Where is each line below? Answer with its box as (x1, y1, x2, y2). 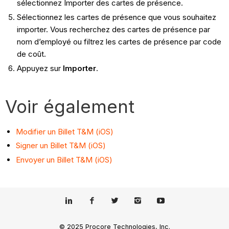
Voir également (5, 95, 135, 117)
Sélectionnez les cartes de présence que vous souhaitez (16, 12, 216, 22)
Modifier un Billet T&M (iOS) (16, 126, 114, 136)
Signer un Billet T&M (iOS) (16, 141, 106, 151)
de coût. (16, 49, 46, 59)
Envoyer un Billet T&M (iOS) (16, 155, 113, 165)
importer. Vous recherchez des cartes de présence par (16, 24, 210, 34)
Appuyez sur (16, 63, 63, 73)
